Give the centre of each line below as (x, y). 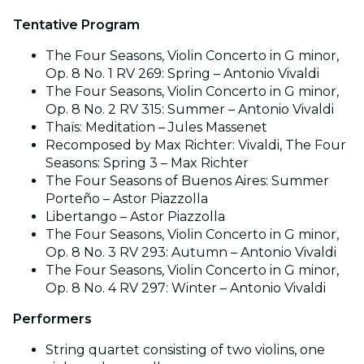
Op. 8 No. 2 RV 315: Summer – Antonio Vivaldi (190, 109)
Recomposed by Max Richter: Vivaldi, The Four (196, 145)
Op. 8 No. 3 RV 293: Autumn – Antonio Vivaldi (191, 252)
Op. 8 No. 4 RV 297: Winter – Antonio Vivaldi (186, 288)
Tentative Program (76, 24)
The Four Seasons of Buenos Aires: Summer (187, 180)
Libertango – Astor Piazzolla (135, 216)
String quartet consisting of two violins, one (185, 349)
